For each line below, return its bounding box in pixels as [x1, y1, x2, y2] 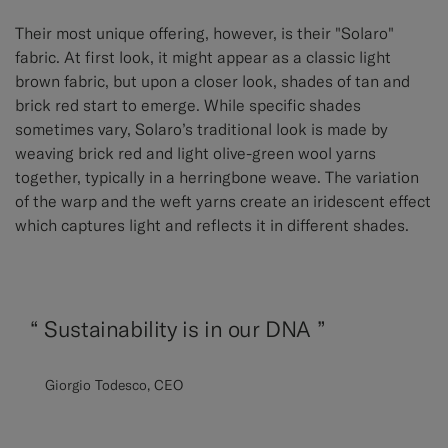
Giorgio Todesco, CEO [45, 376, 183, 395]
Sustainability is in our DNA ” [38, 315, 326, 344]
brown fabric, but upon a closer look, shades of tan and [15, 71, 410, 92]
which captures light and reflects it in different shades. [15, 215, 409, 236]
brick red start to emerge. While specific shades [15, 95, 361, 116]
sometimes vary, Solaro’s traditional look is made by [15, 119, 388, 140]
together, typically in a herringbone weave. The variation [15, 167, 419, 188]
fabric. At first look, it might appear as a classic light [15, 47, 391, 68]
